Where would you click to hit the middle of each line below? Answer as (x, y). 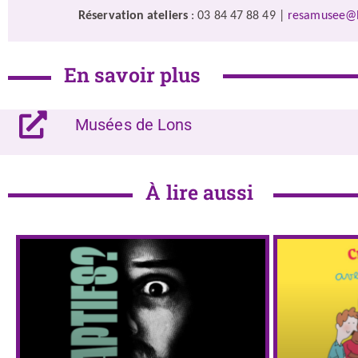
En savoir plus (132, 75)
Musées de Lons (134, 125)
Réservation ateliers (133, 16)
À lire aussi (200, 192)
